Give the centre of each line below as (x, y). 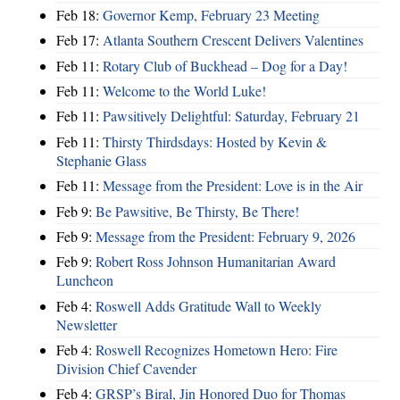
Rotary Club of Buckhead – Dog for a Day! (225, 65)
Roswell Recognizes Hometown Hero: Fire (217, 350)
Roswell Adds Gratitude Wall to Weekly (208, 305)
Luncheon (85, 280)
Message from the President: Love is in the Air (233, 186)
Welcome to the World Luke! (184, 91)
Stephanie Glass (101, 160)
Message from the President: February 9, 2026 (225, 236)
